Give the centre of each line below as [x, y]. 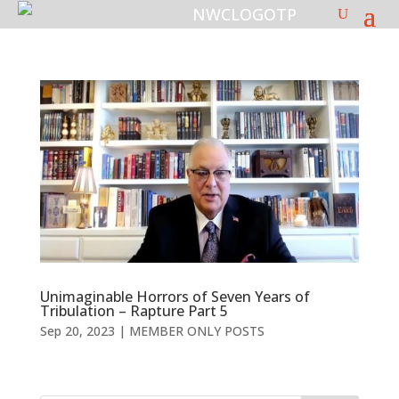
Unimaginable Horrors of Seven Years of [175, 296]
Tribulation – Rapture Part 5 [134, 310]
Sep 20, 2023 [77, 330]
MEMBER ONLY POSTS [196, 330]
